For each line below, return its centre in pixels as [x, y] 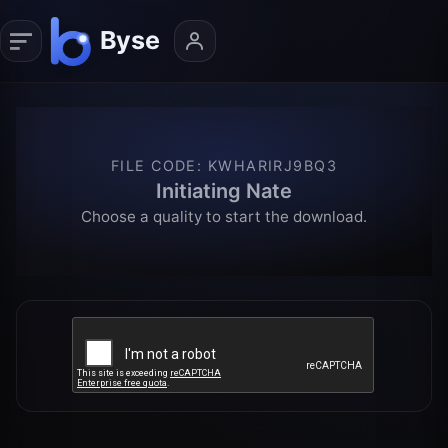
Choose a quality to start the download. [224, 216]
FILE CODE [153, 165]
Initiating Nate [224, 190]
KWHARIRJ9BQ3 [272, 165]
